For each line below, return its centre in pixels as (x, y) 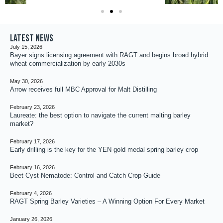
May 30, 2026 (26, 81)
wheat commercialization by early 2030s (68, 64)
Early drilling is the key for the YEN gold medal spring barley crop (104, 150)
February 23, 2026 (32, 107)
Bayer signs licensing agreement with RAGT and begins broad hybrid (109, 55)
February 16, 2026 (32, 167)
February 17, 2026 (32, 142)
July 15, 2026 (26, 47)
